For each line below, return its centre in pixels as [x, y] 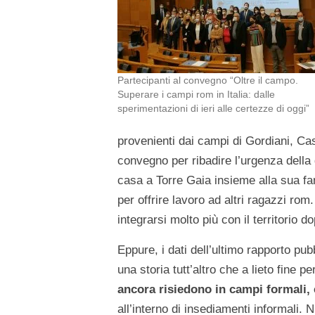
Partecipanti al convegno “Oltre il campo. [208, 81]
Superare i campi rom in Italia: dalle [196, 95]
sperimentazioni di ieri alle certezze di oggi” [213, 109]
